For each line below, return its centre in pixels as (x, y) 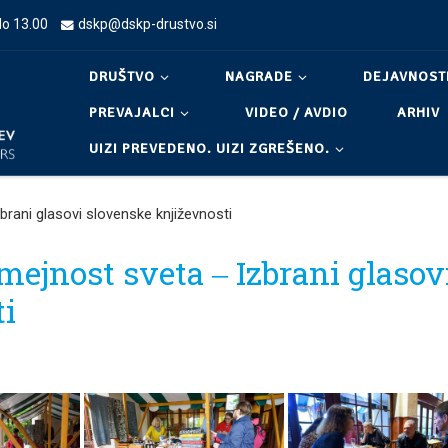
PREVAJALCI (132, 112)
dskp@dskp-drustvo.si (148, 24)
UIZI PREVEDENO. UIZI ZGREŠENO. (210, 148)
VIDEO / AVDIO (297, 112)
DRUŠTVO (122, 76)
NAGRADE (259, 76)
